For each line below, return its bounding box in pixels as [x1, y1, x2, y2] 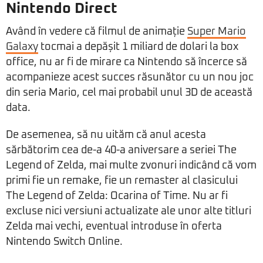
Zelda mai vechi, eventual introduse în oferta [6, 221, 222, 232]
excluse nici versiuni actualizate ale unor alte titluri [6, 206, 251, 217]
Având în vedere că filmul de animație [6, 26, 187, 38]
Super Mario [187, 26, 246, 38]
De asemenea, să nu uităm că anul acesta [6, 130, 206, 141]
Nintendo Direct [6, 1, 117, 16]
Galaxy [6, 42, 38, 53]
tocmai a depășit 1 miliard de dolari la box [38, 42, 238, 53]
